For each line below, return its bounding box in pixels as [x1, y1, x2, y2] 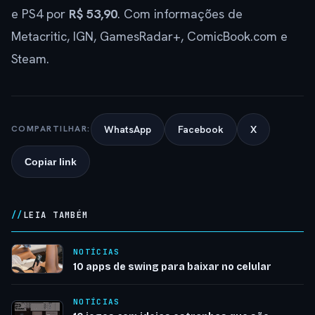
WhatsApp [103, 122, 151, 136]
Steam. [11, 50, 49, 67]
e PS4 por [11, 5, 69, 22]
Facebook [177, 122, 224, 136]
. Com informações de [117, 5, 243, 22]
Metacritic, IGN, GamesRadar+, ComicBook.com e [11, 27, 288, 44]
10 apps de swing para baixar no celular [73, 260, 271, 273]
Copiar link [25, 155, 77, 167]
